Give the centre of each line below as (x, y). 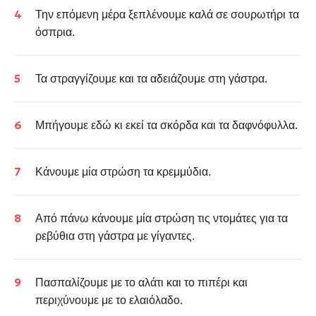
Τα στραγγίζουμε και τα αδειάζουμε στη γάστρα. (151, 79)
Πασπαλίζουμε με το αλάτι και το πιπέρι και (141, 282)
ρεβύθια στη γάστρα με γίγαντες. (115, 236)
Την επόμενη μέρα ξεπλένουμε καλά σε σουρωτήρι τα (167, 14)
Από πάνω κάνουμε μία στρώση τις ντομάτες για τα (162, 218)
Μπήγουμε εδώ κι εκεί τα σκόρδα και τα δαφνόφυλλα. (166, 125)
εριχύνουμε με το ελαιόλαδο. (113, 300)
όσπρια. (55, 32)
